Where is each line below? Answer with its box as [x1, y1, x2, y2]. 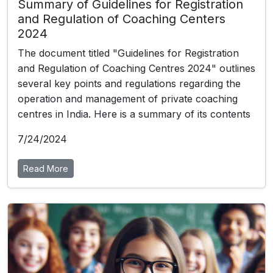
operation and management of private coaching [18, 93, 238, 105]
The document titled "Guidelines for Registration [18, 47, 239, 59]
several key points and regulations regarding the [18, 77, 241, 90]
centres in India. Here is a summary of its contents [18, 108, 250, 120]
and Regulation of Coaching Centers [18, 12, 225, 26]
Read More [23, 163, 68, 174]
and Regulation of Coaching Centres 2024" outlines [18, 62, 255, 74]
